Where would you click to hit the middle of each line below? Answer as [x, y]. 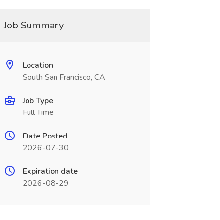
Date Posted [45, 136]
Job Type [38, 101]
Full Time [38, 112]
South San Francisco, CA [64, 77]
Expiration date [50, 171]
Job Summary [34, 25]
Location [38, 65]
